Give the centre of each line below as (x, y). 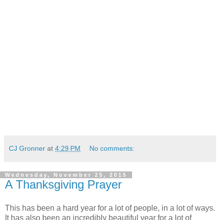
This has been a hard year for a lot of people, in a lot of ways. (110, 208)
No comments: (112, 149)
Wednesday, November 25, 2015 (66, 175)
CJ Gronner (27, 149)
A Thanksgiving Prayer (63, 185)
